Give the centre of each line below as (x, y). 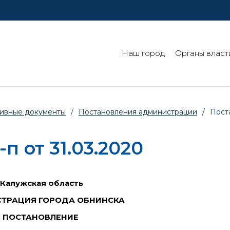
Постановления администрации (138, 112)
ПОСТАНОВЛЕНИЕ (41, 217)
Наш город (143, 54)
